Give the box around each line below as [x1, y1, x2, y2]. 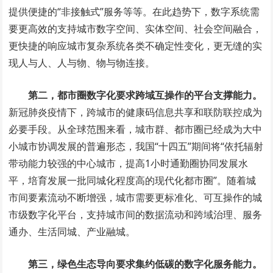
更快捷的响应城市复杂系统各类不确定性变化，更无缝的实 [9, 38, 263, 52]
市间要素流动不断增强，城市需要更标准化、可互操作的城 [9, 190, 263, 204]
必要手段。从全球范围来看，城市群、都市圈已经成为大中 [9, 122, 263, 136]
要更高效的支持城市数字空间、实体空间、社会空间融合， [9, 21, 263, 35]
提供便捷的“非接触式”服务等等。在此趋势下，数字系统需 [9, 4, 260, 18]
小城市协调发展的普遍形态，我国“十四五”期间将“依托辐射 [9, 139, 264, 153]
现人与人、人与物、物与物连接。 [9, 55, 155, 69]
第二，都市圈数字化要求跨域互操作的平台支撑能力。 [28, 88, 263, 102]
